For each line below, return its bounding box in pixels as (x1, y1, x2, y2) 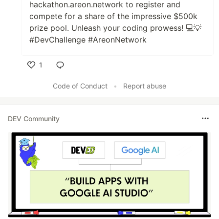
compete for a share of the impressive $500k (29, 11, 197, 22)
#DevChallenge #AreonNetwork (29, 35, 147, 45)
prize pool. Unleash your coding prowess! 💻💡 (29, 23, 201, 33)
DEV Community (8, 114, 60, 123)
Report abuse (123, 82, 166, 90)
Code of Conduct (53, 82, 108, 90)
